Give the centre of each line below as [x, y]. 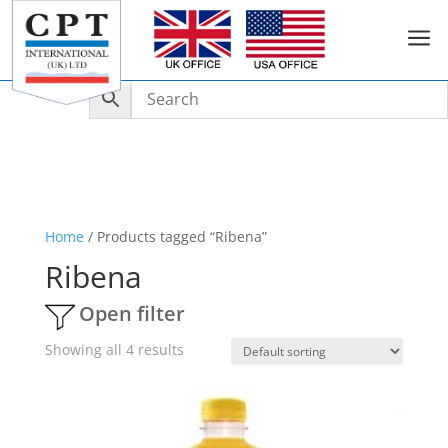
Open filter [131, 313]
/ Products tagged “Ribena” [175, 236]
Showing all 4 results [114, 349]
